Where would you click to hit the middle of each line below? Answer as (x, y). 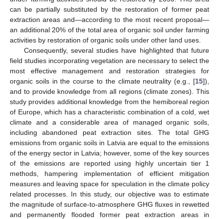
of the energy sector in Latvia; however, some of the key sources (109, 153)
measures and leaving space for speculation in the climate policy (109, 184)
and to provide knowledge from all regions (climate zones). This (109, 91)
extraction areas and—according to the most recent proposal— (109, 19)
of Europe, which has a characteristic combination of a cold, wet (109, 112)
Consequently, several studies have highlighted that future (116, 50)
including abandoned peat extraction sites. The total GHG (109, 132)
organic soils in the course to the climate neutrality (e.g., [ (102, 81)
